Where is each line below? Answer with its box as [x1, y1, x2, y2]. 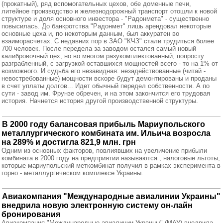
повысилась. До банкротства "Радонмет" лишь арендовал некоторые [1, 22, 211, 30]
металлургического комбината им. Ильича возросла [1, 129, 211, 137]
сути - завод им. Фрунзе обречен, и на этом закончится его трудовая [1, 90, 210, 97]
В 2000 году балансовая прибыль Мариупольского [2, 120, 205, 128]
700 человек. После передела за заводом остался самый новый [1, 45, 196, 52]
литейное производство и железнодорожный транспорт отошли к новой [1, 7, 217, 15]
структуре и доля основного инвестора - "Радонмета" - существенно [1, 15, 209, 22]
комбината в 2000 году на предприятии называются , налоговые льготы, [1, 154, 220, 162]
